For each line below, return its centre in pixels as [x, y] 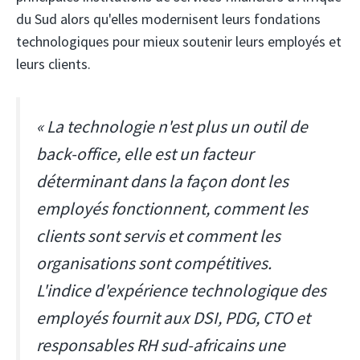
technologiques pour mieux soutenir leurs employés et [179, 41]
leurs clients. [53, 63]
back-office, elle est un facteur [145, 153]
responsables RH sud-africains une [161, 345]
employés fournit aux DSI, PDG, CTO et [173, 317]
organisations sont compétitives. [154, 263]
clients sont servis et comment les [158, 235]
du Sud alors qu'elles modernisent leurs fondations [168, 18]
